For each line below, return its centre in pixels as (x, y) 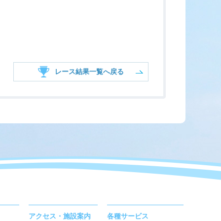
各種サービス (128, 216)
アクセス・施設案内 (60, 216)
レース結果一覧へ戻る (89, 72)
